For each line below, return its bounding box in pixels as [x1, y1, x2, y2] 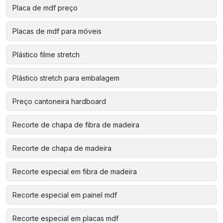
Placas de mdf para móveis [12, 26, 102, 35]
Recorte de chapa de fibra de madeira [12, 120, 139, 129]
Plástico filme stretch [12, 50, 80, 59]
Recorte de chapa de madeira [12, 143, 111, 152]
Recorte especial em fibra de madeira [12, 167, 137, 176]
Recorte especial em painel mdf [12, 190, 117, 199]
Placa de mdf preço [12, 3, 78, 12]
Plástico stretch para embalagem [12, 73, 119, 82]
